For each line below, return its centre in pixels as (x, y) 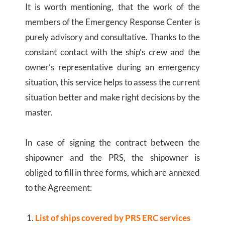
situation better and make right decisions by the (113, 97)
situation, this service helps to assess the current (113, 82)
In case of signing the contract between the (113, 143)
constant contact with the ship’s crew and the (113, 52)
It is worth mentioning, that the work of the (113, 7)
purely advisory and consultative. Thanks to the (113, 37)
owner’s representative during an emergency (113, 67)
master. (39, 113)
